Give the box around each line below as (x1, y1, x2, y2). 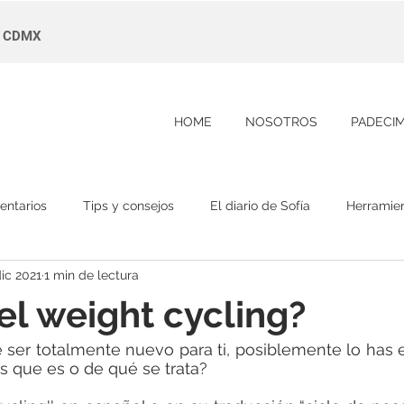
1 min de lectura (44, 267, 139, 282)
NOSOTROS (244, 115, 317, 129)
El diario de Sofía (210, 197, 310, 213)
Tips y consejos (83, 197, 174, 213)
